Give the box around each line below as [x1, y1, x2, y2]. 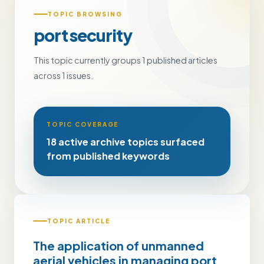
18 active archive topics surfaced [47, 136, 204, 148]
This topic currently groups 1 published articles [34, 55, 217, 65]
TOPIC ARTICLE [47, 217, 110, 225]
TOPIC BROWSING [48, 11, 123, 18]
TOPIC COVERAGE [47, 121, 119, 128]
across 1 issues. [34, 70, 93, 81]
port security [34, 25, 132, 45]
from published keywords [47, 150, 170, 162]
